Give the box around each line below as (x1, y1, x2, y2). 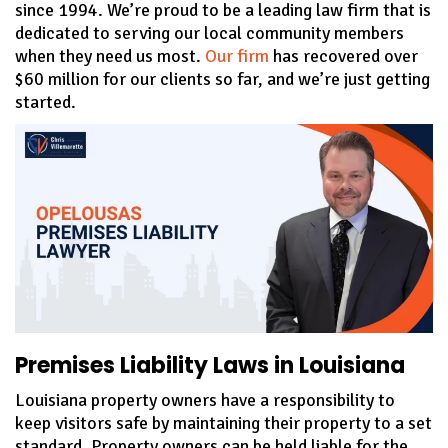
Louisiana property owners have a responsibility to (15, 388, 395, 411)
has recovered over (269, 44, 418, 67)
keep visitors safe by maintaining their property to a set (15, 411, 432, 434)
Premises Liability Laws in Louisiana (15, 349, 405, 381)
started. (15, 90, 76, 113)
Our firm (205, 44, 269, 67)
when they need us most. (15, 44, 205, 67)
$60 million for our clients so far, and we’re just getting (15, 67, 430, 90)
